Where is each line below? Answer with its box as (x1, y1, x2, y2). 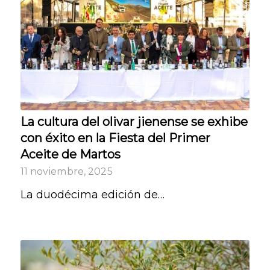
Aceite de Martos (20, 147, 121, 162)
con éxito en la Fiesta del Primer (20, 131, 210, 146)
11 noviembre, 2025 (20, 165, 113, 178)
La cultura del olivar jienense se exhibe (20, 115, 248, 130)
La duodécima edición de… (20, 188, 165, 202)
